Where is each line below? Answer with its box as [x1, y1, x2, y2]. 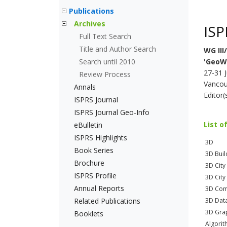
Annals [74, 82, 96, 92]
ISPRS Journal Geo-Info [74, 107, 149, 117]
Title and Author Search [79, 44, 156, 54]
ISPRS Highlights [74, 133, 127, 142]
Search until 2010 [79, 57, 135, 66]
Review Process [79, 69, 131, 79]
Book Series [74, 145, 113, 155]
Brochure [74, 158, 104, 168]
